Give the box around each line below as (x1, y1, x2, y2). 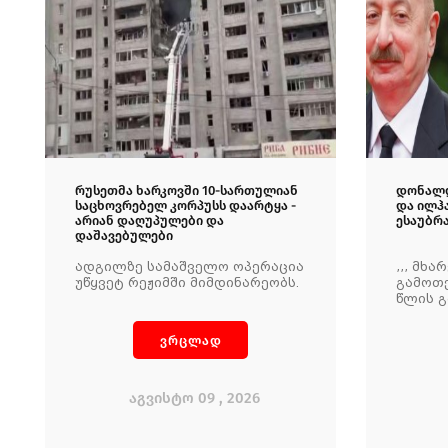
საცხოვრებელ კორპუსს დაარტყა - (75, 198, 296, 213)
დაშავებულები (75, 228, 173, 243)
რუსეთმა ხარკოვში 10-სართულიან (75, 183, 298, 198)
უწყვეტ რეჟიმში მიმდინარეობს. (75, 276, 299, 290)
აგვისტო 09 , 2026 (129, 389, 260, 407)
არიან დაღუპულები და (75, 213, 224, 228)
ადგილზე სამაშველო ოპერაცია (75, 260, 304, 274)
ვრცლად (159, 332, 222, 348)
